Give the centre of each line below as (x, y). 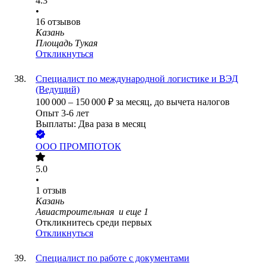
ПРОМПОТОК (90, 147)
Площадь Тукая (66, 43)
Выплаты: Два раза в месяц (91, 124)
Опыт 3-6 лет (62, 113)
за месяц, (135, 102)
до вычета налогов (192, 102)
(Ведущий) (58, 90)
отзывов (64, 22)
